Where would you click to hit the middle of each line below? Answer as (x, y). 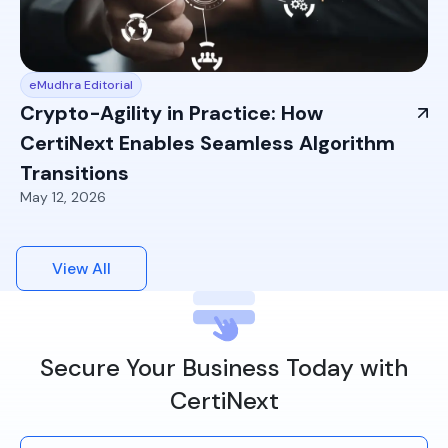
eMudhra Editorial (81, 85)
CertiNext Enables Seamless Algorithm (207, 143)
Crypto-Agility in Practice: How (171, 113)
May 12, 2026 (63, 197)
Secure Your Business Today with (224, 368)
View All (82, 268)
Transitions (74, 173)
